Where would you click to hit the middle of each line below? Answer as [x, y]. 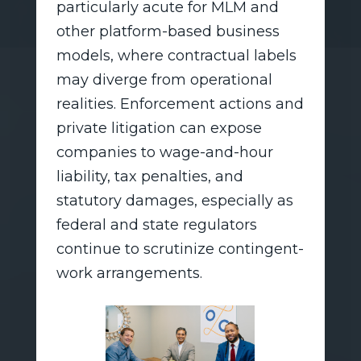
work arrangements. [129, 273]
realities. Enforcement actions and [180, 104]
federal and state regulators [156, 224]
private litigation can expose [159, 128]
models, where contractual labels [176, 55]
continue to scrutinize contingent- [180, 249]
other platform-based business [168, 31]
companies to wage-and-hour [164, 152]
